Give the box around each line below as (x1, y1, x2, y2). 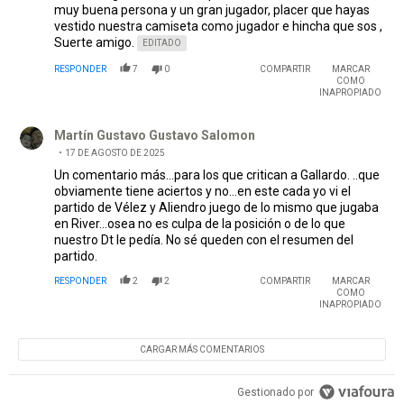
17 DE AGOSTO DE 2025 (65, 148, 165, 159)
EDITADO (142, 38, 181, 49)
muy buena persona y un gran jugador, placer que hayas (54, 3, 370, 18)
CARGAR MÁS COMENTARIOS (140, 344, 264, 355)
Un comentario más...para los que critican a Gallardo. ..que (54, 168, 380, 183)
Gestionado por (237, 386, 315, 399)
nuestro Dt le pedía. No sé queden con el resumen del (54, 233, 353, 248)
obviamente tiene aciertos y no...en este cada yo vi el (54, 184, 351, 199)
